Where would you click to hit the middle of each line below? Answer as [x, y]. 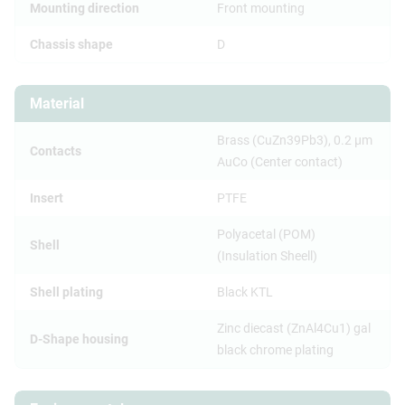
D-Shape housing [79, 339]
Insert [47, 198]
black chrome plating [275, 349]
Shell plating [66, 292]
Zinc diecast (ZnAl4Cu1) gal [294, 328]
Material [57, 103]
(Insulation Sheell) [267, 255]
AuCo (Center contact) [280, 161]
